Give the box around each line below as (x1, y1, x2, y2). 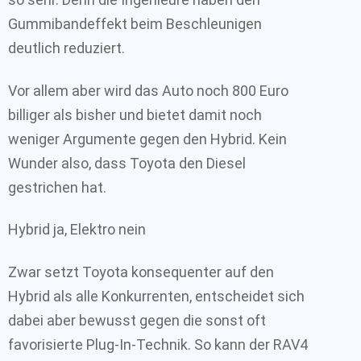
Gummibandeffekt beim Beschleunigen (8, 15, 262, 32)
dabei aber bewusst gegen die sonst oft (8, 311, 266, 329)
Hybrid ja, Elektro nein (8, 221, 146, 238)
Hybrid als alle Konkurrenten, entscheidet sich (8, 287, 305, 305)
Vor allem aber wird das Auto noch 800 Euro (8, 81, 288, 99)
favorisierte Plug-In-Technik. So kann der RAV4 (8, 335, 308, 353)
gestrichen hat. (8, 178, 106, 196)
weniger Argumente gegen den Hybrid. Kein (8, 130, 287, 147)
